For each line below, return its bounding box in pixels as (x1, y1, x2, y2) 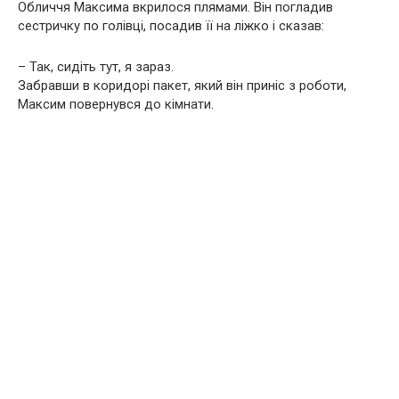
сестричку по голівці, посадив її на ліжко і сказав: (18, 17, 324, 34)
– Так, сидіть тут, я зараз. (18, 58, 174, 75)
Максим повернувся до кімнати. (18, 95, 214, 112)
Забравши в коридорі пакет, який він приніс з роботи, (18, 77, 346, 94)
